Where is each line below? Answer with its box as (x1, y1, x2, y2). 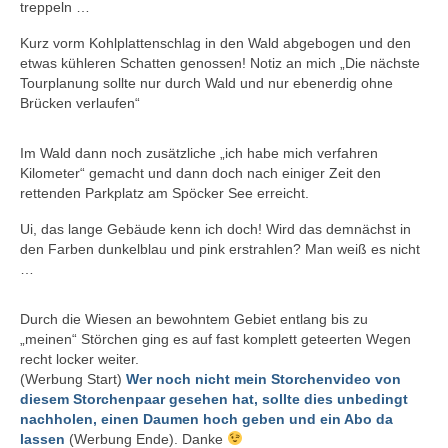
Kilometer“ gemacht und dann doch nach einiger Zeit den (20, 164, 381, 181)
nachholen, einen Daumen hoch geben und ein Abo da (20, 410, 393, 427)
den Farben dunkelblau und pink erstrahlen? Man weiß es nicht (20, 240, 420, 257)
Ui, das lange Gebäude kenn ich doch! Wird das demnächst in (20, 220, 411, 237)
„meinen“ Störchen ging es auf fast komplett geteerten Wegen (20, 330, 411, 347)
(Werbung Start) (20, 370, 126, 387)
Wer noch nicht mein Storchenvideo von (126, 370, 401, 387)
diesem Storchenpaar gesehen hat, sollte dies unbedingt (20, 390, 408, 407)
